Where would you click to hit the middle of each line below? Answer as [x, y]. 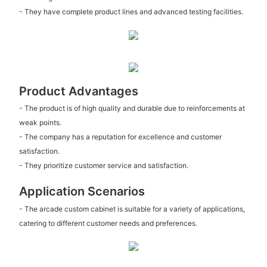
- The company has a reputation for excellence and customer [120, 137]
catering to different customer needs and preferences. [108, 223]
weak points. [40, 123]
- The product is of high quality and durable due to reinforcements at [132, 108]
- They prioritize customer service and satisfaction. [103, 166]
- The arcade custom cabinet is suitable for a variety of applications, [132, 209]
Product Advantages [78, 91]
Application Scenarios [82, 192]
